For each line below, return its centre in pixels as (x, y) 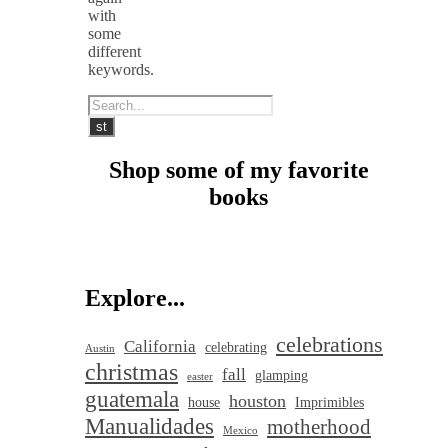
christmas (131, 372)
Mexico (240, 431)
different (114, 52)
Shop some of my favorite (238, 170)
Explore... (135, 298)
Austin (100, 349)
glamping (281, 375)
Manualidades (149, 426)
